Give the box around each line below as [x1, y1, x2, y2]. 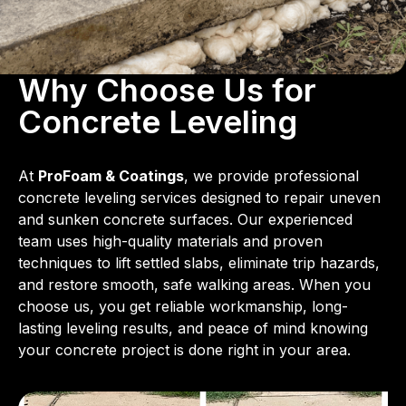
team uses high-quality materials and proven [18, 232, 323, 251]
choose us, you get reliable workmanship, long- [18, 297, 348, 316]
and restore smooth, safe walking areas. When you [18, 275, 371, 295]
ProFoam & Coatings [38, 167, 184, 186]
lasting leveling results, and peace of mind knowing [18, 319, 368, 338]
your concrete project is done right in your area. [18, 341, 351, 360]
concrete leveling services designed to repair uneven [18, 188, 381, 208]
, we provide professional [184, 167, 359, 186]
